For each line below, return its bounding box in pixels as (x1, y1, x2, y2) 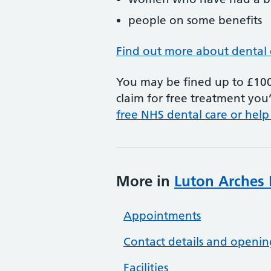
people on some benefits (128, 13, 262, 27)
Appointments (123, 209, 201, 223)
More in (116, 172, 174, 190)
